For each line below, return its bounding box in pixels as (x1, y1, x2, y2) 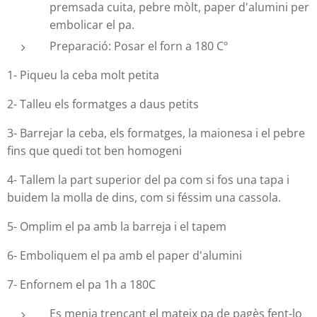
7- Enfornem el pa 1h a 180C (7, 276, 158, 292)
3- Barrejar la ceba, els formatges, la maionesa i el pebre (7, 125, 305, 141)
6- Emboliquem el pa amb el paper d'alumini (7, 247, 245, 263)
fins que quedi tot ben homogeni (7, 142, 185, 158)
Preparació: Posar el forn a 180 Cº (50, 38, 231, 54)
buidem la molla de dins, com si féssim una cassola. (7, 189, 284, 205)
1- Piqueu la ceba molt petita (7, 67, 162, 83)
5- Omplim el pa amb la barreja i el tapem (7, 218, 229, 234)
